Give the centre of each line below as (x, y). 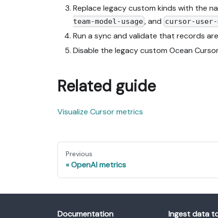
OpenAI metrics (99, 165)
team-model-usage (108, 22)
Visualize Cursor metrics (100, 112)
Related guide (107, 86)
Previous (79, 154)
